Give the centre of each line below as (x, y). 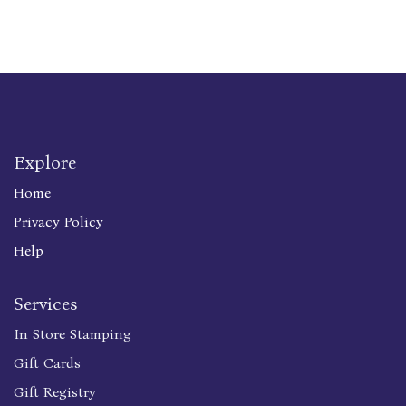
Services (45, 304)
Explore (45, 163)
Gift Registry (55, 392)
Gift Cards (47, 363)
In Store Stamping (72, 334)
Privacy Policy (58, 222)
